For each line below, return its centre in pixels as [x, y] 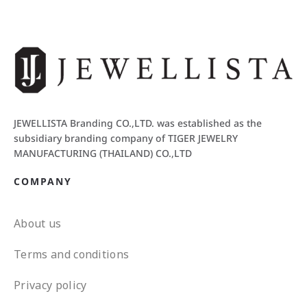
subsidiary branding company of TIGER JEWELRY [126, 139]
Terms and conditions [72, 254]
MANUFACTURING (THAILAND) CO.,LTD [103, 154]
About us [38, 223]
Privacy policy [50, 285]
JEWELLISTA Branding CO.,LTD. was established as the [138, 124]
